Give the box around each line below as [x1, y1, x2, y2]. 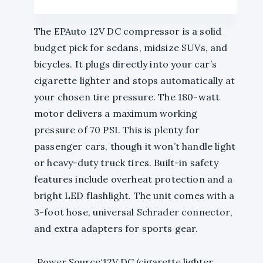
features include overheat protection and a [34, 173, 232, 185]
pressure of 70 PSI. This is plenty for [34, 123, 200, 136]
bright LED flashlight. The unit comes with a [34, 189, 235, 201]
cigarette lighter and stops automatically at [34, 74, 235, 86]
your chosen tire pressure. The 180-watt [34, 90, 220, 103]
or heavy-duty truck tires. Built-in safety [34, 156, 218, 168]
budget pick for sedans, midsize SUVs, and [34, 41, 228, 53]
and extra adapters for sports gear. [34, 222, 198, 234]
